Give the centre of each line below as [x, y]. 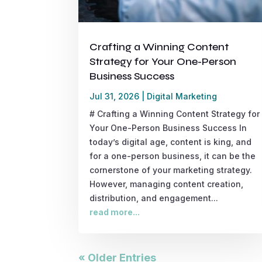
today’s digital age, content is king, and [171, 142]
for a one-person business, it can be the [173, 156]
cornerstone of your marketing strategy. [171, 170]
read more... [115, 212]
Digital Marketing [182, 96]
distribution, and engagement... [154, 198]
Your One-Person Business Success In [168, 127]
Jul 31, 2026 [115, 96]
